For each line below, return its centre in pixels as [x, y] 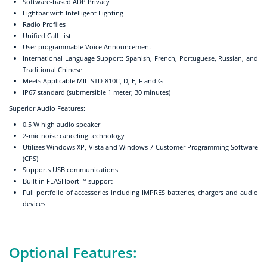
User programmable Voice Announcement [87, 46]
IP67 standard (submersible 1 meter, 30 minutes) [97, 92]
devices [34, 203]
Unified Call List [47, 35]
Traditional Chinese [52, 69]
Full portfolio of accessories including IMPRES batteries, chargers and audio [140, 192]
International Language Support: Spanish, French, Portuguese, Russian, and [140, 58]
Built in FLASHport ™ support [68, 181]
